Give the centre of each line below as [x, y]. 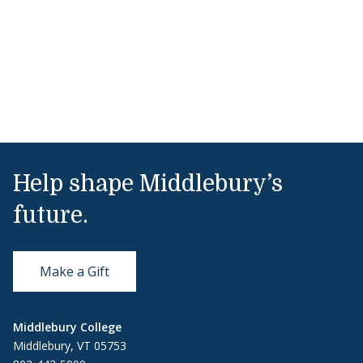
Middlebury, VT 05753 [70, 345]
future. [51, 215]
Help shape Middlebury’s [148, 184]
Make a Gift [75, 271]
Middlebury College [67, 327]
